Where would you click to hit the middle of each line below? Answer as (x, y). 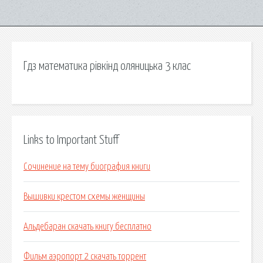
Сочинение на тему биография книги (87, 167)
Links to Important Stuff (71, 140)
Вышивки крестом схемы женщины (84, 197)
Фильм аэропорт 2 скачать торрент (85, 257)
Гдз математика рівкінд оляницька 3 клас (107, 66)
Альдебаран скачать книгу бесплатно (87, 227)
